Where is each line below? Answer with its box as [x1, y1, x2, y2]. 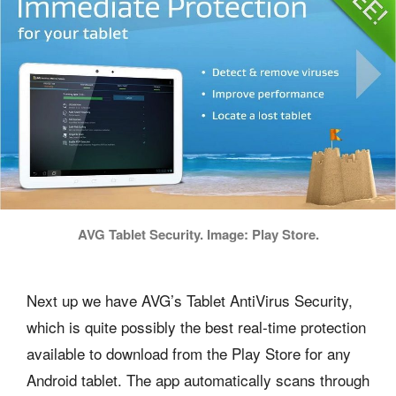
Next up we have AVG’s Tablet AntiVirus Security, [27, 288, 353, 311]
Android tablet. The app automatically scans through [27, 368, 369, 391]
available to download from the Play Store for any [27, 341, 351, 364]
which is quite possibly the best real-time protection [27, 315, 366, 338]
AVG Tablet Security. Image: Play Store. [77, 224, 319, 244]
